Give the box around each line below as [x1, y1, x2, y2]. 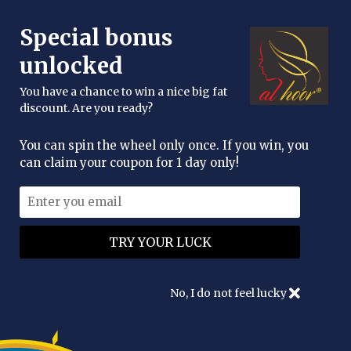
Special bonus [20, 24, 172, 52]
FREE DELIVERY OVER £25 [88, 2, 263, 21]
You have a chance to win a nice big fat [20, 85, 227, 99]
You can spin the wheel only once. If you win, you [20, 138, 309, 153]
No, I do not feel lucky [170, 285, 290, 300]
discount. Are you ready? [20, 101, 153, 115]
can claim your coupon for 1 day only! [20, 155, 239, 170]
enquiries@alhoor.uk [108, 27, 243, 45]
